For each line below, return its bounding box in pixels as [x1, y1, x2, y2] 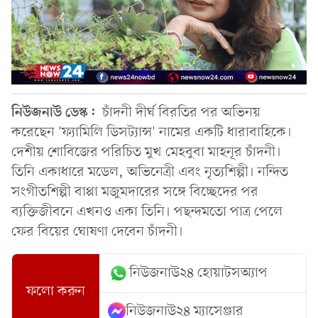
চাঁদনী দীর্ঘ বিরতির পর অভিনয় [102, 103, 261, 122]
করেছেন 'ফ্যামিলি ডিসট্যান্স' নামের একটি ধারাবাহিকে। [11, 123, 292, 142]
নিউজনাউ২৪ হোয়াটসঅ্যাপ [129, 263, 268, 283]
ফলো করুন [26, 283, 86, 302]
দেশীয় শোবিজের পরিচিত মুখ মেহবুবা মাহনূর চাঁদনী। [11, 143, 281, 162]
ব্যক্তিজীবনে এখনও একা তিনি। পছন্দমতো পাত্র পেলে [11, 202, 283, 221]
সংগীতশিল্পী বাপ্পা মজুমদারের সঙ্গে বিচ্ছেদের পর [11, 182, 258, 202]
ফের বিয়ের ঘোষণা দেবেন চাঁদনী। [11, 222, 183, 241]
